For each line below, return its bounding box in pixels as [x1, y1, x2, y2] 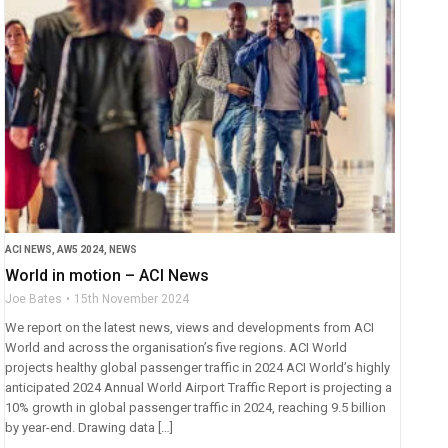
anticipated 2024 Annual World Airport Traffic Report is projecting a [5, 380, 393, 396]
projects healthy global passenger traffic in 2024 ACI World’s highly [5, 360, 391, 376]
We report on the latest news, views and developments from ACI [5, 320, 375, 336]
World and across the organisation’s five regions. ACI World [5, 340, 348, 356]
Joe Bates [5, 292, 63, 307]
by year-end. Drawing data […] [5, 420, 174, 436]
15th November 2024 [74, 292, 190, 307]
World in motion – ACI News [5, 266, 210, 286]
